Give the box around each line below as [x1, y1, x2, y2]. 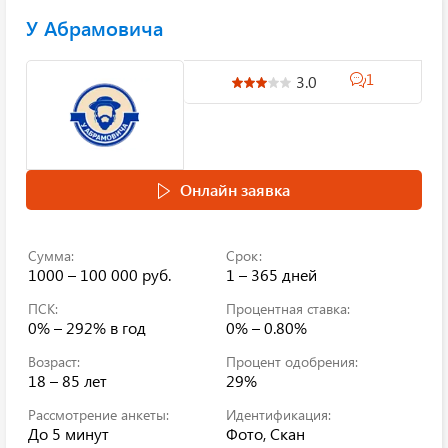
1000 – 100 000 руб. [28, 264, 171, 285]
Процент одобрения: [226, 352, 358, 371]
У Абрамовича [26, 14, 163, 41]
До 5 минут [28, 423, 109, 444]
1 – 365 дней [226, 264, 317, 285]
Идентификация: [226, 405, 331, 424]
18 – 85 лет [28, 370, 107, 391]
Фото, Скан [226, 423, 305, 444]
